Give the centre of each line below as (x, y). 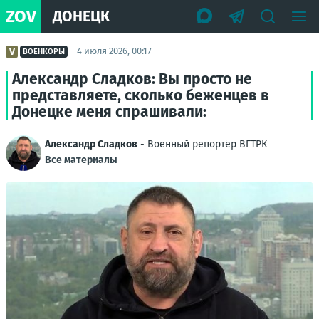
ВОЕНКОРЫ (44, 51)
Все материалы (81, 160)
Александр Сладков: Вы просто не (132, 79)
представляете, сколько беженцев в (141, 95)
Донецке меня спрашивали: (109, 112)
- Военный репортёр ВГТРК (202, 144)
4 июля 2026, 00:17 (114, 51)
